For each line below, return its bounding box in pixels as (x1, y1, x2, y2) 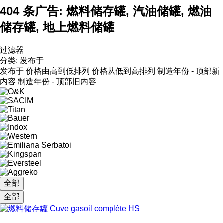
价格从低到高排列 (92, 66, 155, 75)
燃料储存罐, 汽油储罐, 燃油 (66, 4, 212, 18)
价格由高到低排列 (26, 66, 90, 75)
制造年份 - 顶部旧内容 (18, 77, 96, 86)
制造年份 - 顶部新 (157, 66, 220, 75)
